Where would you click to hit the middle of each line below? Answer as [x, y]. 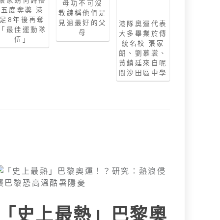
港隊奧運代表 [143, 23]
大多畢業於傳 [143, 33]
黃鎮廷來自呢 [143, 63]
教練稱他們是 [83, 13]
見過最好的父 [83, 23]
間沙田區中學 [143, 72]
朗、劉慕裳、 [143, 53]
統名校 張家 [143, 43]
